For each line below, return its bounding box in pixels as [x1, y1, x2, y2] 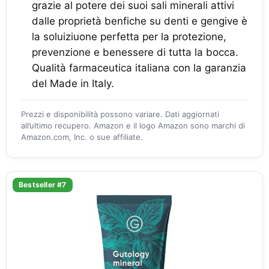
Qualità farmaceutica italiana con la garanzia [32, 62, 246, 74]
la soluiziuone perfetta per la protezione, [32, 31, 226, 43]
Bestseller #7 [19, 180, 67, 189]
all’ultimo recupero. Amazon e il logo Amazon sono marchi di [21, 121, 245, 130]
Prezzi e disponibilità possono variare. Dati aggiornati [21, 109, 219, 119]
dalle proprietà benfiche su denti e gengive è [32, 15, 247, 27]
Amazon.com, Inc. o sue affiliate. [21, 132, 143, 142]
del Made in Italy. [32, 77, 114, 89]
